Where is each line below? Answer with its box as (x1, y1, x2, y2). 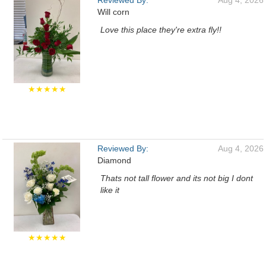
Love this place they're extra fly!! (100, 25, 221, 34)
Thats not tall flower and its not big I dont (100, 173, 253, 183)
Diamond (97, 156, 131, 165)
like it (100, 185, 119, 195)
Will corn (97, 7, 129, 17)
